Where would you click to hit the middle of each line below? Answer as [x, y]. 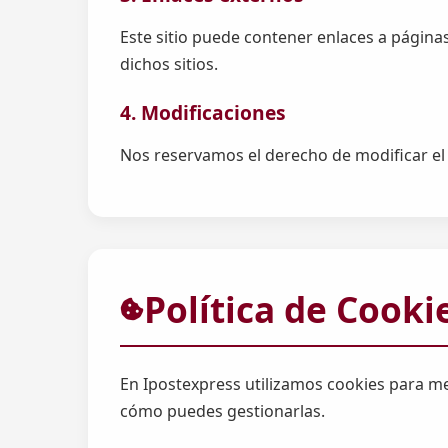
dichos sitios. [169, 63]
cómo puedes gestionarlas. [222, 410]
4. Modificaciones [203, 113]
